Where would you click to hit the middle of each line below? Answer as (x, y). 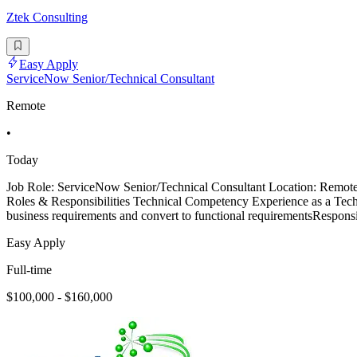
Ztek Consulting (47, 18)
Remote (26, 105)
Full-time (29, 269)
